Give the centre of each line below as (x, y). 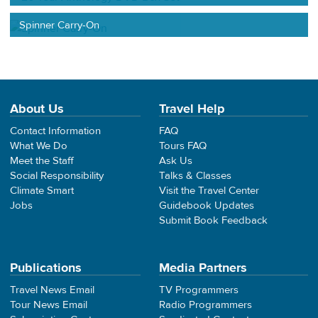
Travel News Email (52, 290)
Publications (46, 268)
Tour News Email (49, 305)
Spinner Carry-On (60, 25)
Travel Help (192, 109)
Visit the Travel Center (209, 190)
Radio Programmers (205, 305)
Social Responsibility (57, 175)
